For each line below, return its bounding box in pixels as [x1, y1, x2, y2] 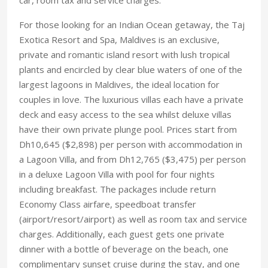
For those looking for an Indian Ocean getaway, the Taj [19, 18, 245, 31]
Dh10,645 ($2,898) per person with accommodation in [19, 138, 242, 150]
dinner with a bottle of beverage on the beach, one [19, 242, 229, 255]
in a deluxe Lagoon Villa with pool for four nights [19, 167, 215, 180]
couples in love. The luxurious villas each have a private [19, 93, 243, 105]
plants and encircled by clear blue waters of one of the [19, 63, 242, 75]
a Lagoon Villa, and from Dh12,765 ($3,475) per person [19, 153, 246, 165]
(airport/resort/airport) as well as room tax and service [19, 212, 247, 225]
